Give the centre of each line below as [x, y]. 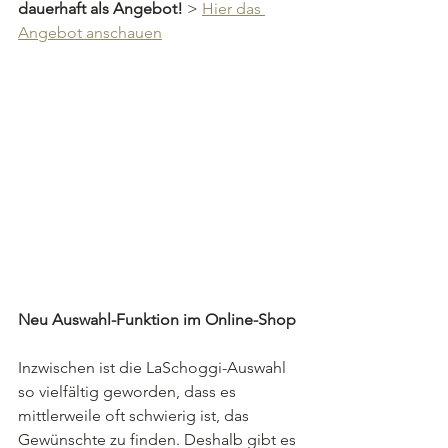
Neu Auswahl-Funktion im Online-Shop [157, 320]
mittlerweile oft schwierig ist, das [135, 416]
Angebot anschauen [90, 32]
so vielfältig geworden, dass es [129, 392]
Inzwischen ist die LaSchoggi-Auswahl [154, 368]
